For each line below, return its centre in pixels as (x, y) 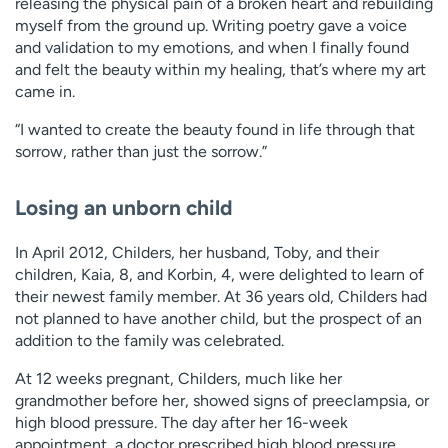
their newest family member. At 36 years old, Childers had (221, 297)
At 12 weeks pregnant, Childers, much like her (178, 379)
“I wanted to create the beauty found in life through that (215, 129)
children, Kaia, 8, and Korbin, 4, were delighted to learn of (219, 275)
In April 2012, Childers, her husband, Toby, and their (197, 253)
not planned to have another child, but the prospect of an (218, 319)
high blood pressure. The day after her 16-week (181, 423)
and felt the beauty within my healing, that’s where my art (220, 69)
